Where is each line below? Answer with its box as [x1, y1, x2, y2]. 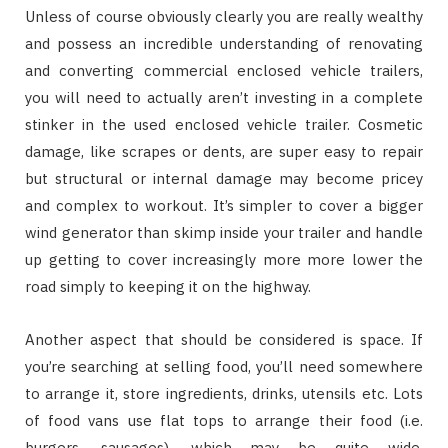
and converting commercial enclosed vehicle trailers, [25, 60, 423, 80]
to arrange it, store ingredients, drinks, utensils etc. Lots [25, 383, 423, 403]
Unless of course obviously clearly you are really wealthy [25, 6, 423, 26]
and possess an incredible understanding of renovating [25, 33, 423, 53]
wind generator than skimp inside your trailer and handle [25, 222, 423, 242]
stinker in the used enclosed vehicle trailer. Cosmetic [25, 114, 423, 134]
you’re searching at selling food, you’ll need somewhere [25, 356, 423, 376]
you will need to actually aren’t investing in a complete [25, 87, 423, 107]
